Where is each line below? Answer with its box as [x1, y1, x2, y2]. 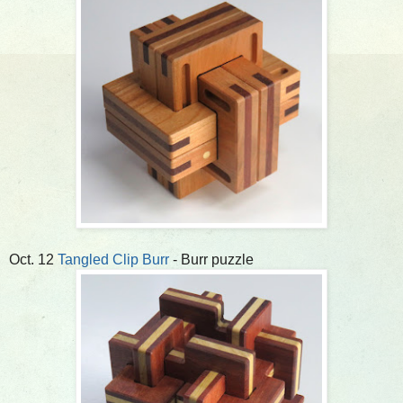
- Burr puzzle [169, 251, 254, 267]
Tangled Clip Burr [58, 251, 169, 267]
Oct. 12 [9, 251, 58, 267]
